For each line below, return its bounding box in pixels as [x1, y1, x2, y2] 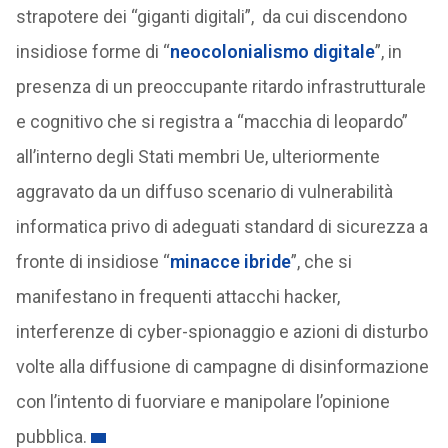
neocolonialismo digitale [169, 41, 375, 63]
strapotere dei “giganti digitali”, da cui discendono [15, 6, 407, 28]
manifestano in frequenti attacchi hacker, [15, 286, 340, 308]
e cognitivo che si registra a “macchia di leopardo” [15, 111, 408, 133]
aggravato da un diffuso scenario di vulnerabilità [15, 181, 393, 203]
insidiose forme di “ [15, 41, 170, 63]
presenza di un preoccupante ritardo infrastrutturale [15, 76, 426, 98]
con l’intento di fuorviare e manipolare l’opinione [15, 391, 390, 413]
